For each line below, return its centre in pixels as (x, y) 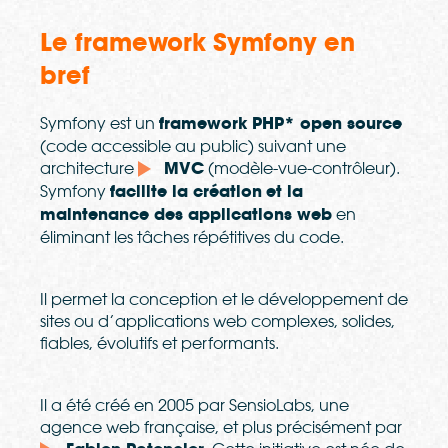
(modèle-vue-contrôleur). (302, 168)
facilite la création (186, 192)
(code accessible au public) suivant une (193, 146)
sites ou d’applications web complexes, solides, (217, 321)
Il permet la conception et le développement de (224, 299)
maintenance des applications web (186, 215)
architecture (89, 168)
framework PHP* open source (280, 124)
